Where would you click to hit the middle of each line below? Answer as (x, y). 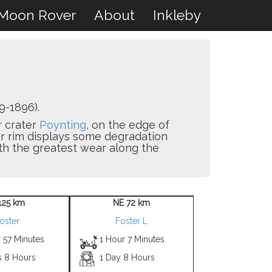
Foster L (131, 221)
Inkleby (177, 15)
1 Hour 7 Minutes (132, 239)
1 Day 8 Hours (127, 257)
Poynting (63, 125)
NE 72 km (131, 203)
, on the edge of (127, 125)
